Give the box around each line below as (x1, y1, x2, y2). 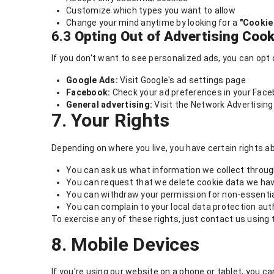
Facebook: (66, 87, 111, 98)
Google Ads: (66, 75, 118, 86)
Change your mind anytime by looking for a (66, 18, 240, 28)
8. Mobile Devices (51, 233, 199, 255)
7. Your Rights (51, 109, 169, 131)
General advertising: (66, 100, 152, 110)
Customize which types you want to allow (66, 6, 235, 16)
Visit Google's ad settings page (117, 75, 246, 86)
